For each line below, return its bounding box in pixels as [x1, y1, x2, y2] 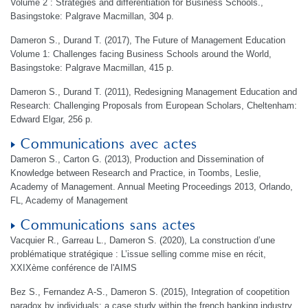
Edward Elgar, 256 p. [10, 114, 93, 124]
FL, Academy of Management [10, 195, 128, 206]
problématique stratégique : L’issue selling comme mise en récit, [10, 249, 266, 259]
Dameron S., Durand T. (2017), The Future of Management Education [10, 35, 285, 45]
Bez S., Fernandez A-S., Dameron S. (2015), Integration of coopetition [10, 287, 289, 297]
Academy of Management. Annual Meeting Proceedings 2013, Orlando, [10, 181, 293, 192]
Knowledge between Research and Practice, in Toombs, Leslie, [10, 168, 261, 178]
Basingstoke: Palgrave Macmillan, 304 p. [10, 11, 174, 21]
